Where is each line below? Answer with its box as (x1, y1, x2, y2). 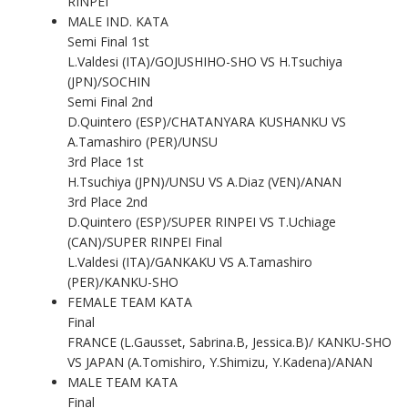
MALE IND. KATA (66, 12, 168, 30)
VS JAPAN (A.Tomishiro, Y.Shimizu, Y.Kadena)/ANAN (66, 352, 372, 371)
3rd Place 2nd (66, 192, 148, 210)
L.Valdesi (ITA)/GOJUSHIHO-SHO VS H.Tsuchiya (66, 52, 342, 70)
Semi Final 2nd (66, 92, 153, 110)
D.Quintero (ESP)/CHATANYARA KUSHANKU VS (66, 112, 346, 130)
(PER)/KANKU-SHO (66, 272, 178, 291)
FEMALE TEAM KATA (66, 292, 192, 311)
